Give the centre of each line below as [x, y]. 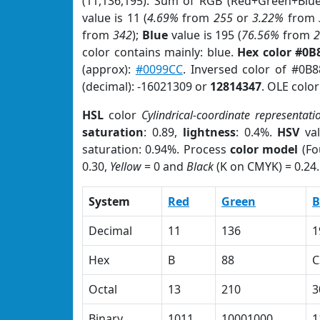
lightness [209, 132]
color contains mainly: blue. [160, 52]
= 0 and [164, 166]
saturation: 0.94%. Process [156, 149]
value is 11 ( [115, 18]
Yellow [126, 166]
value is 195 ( [205, 35]
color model [264, 149]
